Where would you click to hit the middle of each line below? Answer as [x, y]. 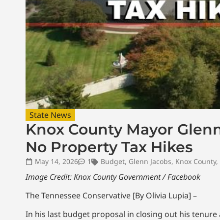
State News [50, 115]
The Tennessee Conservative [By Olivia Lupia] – [111, 196]
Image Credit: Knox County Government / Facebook [113, 177]
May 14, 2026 [56, 161]
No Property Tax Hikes [109, 147]
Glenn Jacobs [150, 161]
